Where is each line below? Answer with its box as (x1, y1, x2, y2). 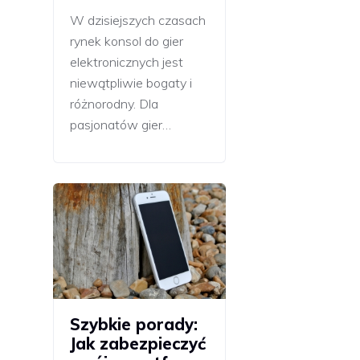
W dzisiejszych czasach (70, 12, 206, 29)
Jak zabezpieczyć (70, 333, 206, 354)
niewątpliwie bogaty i (70, 75, 192, 92)
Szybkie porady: (70, 313, 198, 334)
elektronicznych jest (70, 54, 183, 71)
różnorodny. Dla (70, 96, 158, 112)
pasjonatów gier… (70, 117, 171, 133)
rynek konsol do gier (70, 33, 183, 50)
